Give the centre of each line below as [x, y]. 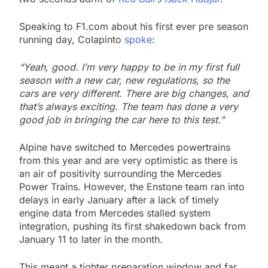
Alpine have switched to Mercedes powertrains [125, 147]
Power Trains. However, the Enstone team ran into [132, 187]
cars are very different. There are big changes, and [134, 94]
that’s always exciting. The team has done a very [129, 107]
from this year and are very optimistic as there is [128, 161]
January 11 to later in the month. [92, 240]
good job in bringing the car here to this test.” [122, 120]
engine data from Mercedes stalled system [115, 213]
